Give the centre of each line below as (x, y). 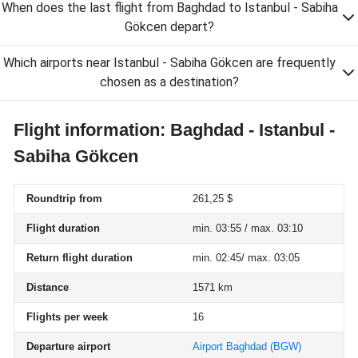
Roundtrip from (64, 199)
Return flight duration (80, 258)
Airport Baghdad (230, 346)
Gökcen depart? (169, 27)
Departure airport (68, 346)
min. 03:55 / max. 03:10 (248, 228)
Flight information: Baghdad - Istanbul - (174, 130)
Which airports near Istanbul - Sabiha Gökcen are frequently (169, 63)
